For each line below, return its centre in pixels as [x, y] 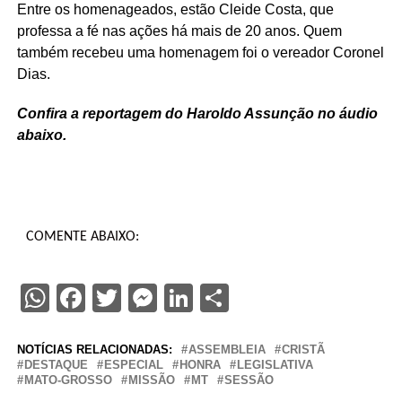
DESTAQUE [56, 364]
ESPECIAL [133, 364]
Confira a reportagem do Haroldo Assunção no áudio [197, 113]
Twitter [165, 297]
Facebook [144, 297]
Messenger [226, 297]
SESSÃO [249, 380]
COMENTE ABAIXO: [82, 236]
